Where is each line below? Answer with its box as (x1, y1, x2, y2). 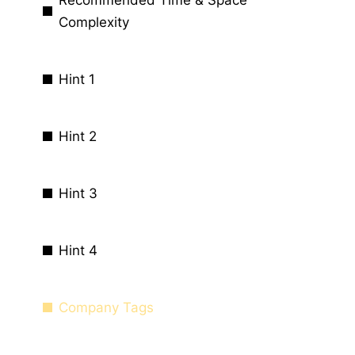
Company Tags (59, 299, 154, 315)
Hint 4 (59, 242, 97, 258)
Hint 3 (59, 185, 97, 201)
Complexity (59, 13, 129, 30)
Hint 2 (59, 128, 97, 144)
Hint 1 (59, 71, 95, 87)
